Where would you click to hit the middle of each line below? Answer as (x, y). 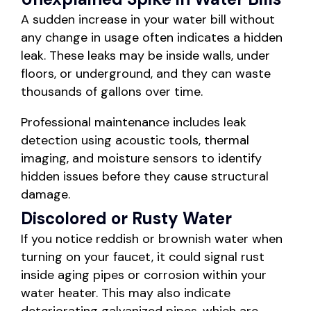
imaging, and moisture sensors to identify (141, 159)
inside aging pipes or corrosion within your (144, 275)
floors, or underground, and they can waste (146, 74)
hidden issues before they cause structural (145, 177)
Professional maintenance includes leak (134, 123)
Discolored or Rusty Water (126, 219)
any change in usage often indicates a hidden (152, 38)
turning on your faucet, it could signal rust (143, 257)
